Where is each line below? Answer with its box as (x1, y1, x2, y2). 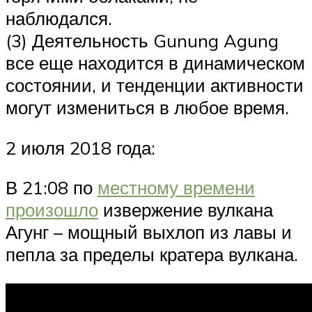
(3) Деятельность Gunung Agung (6, 29, 279, 52)
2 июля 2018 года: (6, 136, 155, 159)
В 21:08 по (6, 176, 97, 199)
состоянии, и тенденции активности (6, 74, 304, 97)
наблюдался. (6, 7, 112, 30)
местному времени (97, 176, 255, 199)
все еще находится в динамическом (6, 52, 305, 75)
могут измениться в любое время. (6, 96, 289, 119)
